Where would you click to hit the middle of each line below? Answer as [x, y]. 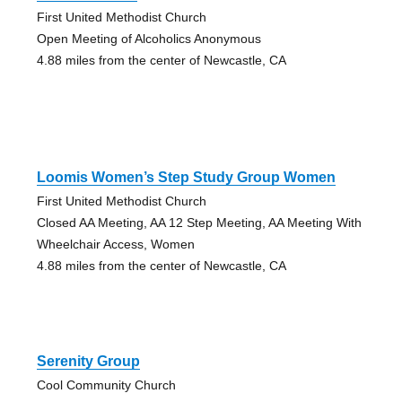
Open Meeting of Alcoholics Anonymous [149, 38]
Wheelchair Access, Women [115, 244]
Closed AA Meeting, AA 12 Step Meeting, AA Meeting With [199, 222]
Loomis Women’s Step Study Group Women [186, 177]
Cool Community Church [106, 385]
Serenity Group [88, 361]
